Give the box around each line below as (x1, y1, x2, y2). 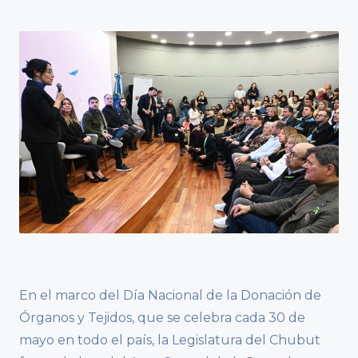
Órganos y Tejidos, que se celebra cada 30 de (19, 310, 305, 326)
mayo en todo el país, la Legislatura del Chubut (19, 332, 320, 348)
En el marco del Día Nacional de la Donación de (19, 288, 321, 304)
